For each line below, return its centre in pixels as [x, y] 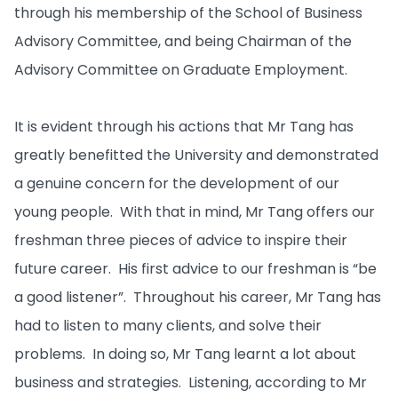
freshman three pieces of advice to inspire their [181, 240]
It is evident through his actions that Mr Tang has [184, 127]
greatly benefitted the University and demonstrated [196, 155]
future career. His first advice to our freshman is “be [195, 269]
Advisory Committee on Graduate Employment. [181, 70]
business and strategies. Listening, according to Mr [191, 382]
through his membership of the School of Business [188, 13]
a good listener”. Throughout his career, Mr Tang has [198, 297]
